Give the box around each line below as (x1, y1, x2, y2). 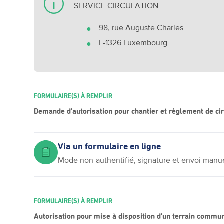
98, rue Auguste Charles (99, 23, 184, 32)
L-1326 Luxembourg (99, 38, 168, 47)
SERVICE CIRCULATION (74, 1, 159, 10)
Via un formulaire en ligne (58, 142, 161, 151)
